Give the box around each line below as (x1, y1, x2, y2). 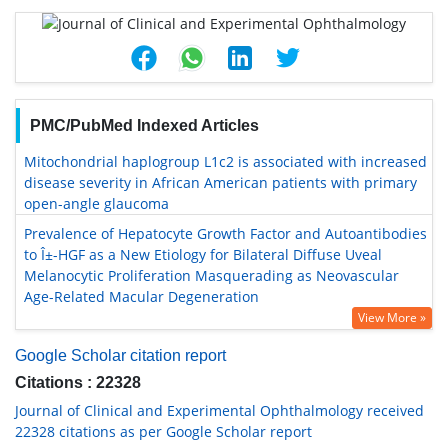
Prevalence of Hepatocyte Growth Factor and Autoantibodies (24, 224, 427, 243)
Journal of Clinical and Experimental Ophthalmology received (15, 401, 424, 420)
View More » (358, 309, 426, 326)
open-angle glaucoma (24, 194, 169, 213)
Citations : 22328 (15, 374, 141, 391)
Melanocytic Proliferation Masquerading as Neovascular (24, 266, 399, 285)
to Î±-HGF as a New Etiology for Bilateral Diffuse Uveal (24, 245, 382, 264)
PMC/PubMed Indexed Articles (29, 117, 259, 134)
